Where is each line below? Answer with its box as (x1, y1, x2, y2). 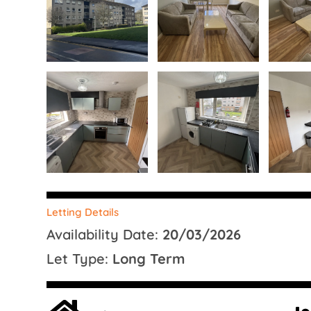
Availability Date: (47, 225, 162, 243)
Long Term (112, 249, 185, 267)
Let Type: (47, 249, 112, 267)
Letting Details (47, 205, 119, 219)
